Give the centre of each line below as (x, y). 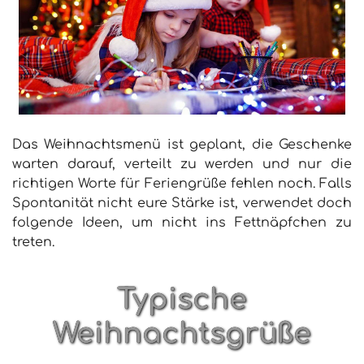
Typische (182, 300)
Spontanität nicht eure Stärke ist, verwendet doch (182, 203)
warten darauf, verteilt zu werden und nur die (182, 164)
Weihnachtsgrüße (182, 334)
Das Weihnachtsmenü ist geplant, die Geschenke (182, 144)
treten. (33, 242)
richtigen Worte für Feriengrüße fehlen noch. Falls (182, 183)
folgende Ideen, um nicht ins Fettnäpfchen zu (182, 222)
